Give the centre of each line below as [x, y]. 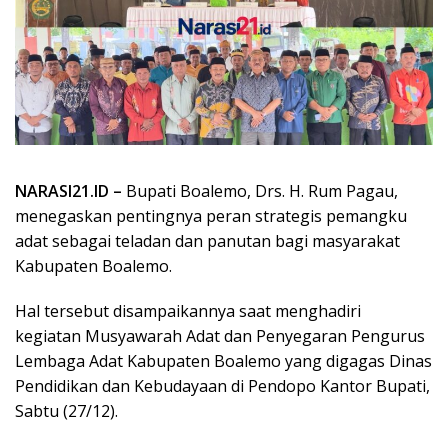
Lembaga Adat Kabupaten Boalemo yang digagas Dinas [223, 361]
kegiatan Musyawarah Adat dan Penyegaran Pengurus [220, 336]
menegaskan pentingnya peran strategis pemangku [211, 216]
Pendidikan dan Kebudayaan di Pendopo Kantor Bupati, [222, 386]
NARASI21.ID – [70, 191]
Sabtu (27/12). [66, 411]
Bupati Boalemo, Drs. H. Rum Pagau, [262, 191]
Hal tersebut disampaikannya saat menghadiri [188, 311]
